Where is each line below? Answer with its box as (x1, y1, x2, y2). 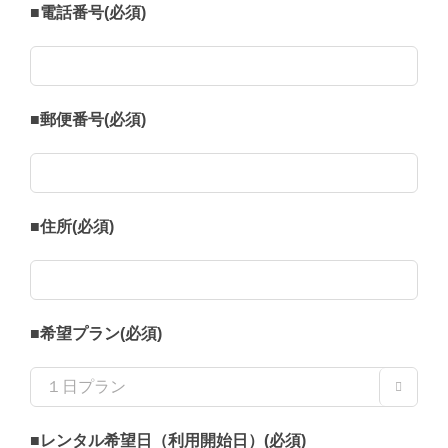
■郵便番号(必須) (30, 111, 146, 129)
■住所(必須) (30, 218, 114, 236)
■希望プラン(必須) (30, 325, 162, 343)
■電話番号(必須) (30, 4, 146, 22)
